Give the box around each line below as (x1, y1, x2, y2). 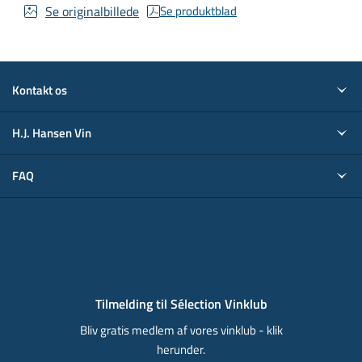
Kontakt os (12, 80, 67, 99)
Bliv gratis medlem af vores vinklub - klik (79, 320, 283, 339)
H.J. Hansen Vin (12, 123, 91, 142)
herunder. (157, 339, 205, 359)
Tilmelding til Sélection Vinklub (95, 293, 267, 314)
